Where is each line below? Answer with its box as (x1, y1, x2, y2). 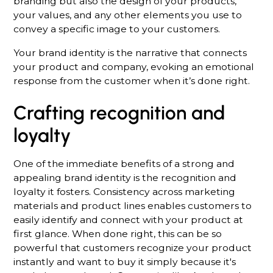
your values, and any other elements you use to (13, 9, 243, 21)
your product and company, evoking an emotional (13, 60, 255, 73)
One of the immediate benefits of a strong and (13, 157, 235, 169)
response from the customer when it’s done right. (13, 74, 250, 87)
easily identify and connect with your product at (13, 213, 244, 225)
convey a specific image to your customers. (13, 23, 221, 35)
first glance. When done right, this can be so (13, 227, 222, 239)
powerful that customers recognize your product (13, 241, 252, 253)
